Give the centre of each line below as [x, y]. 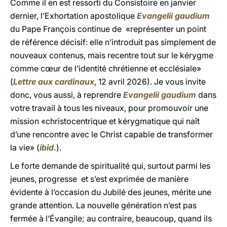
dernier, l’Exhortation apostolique [73, 16]
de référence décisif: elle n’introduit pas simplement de [113, 42]
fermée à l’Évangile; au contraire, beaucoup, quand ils [111, 218]
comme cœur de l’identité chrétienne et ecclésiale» [106, 68]
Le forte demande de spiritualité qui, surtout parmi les [110, 166]
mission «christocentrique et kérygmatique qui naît [105, 121]
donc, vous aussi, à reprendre [67, 95]
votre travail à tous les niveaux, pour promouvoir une [109, 108]
